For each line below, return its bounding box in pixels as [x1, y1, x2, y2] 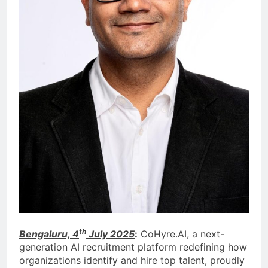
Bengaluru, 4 [19, 228, 79, 240]
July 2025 [86, 228, 135, 240]
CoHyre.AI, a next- [138, 228, 224, 240]
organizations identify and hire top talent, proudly [19, 254, 245, 267]
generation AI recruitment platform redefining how [19, 241, 247, 254]
